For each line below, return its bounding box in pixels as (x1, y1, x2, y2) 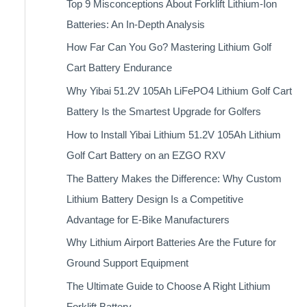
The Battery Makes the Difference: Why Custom (66, 172, 282, 184)
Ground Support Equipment (66, 257, 188, 269)
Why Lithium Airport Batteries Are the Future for (66, 236, 276, 249)
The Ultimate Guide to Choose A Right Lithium (66, 280, 271, 292)
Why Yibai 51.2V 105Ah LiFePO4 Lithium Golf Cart (66, 85, 292, 97)
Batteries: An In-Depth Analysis (66, 18, 205, 30)
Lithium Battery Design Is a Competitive (66, 193, 243, 205)
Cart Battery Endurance (66, 62, 172, 74)
